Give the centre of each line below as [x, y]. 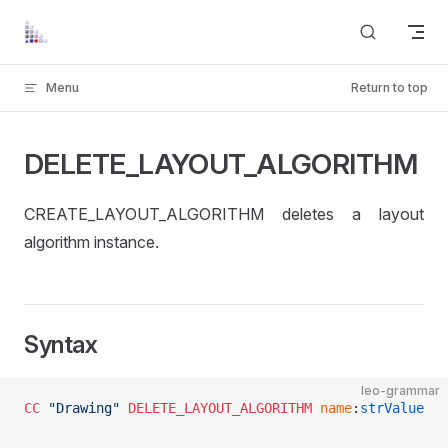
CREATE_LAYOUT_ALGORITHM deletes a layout [224, 214]
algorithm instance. [91, 242]
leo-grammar [400, 390]
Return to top [389, 87]
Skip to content [70, 27]
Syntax [61, 344]
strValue [392, 408]
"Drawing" [80, 408]
